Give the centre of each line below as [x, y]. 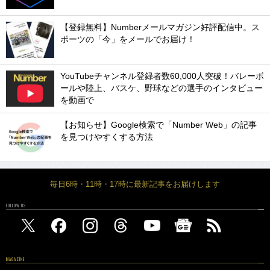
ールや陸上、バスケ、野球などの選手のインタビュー [162, 88]
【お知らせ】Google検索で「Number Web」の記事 [159, 125]
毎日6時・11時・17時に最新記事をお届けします [135, 184]
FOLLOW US [16, 205]
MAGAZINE [15, 259]
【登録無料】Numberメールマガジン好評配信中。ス [160, 27]
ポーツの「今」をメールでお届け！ [128, 39]
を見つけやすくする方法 [107, 137]
